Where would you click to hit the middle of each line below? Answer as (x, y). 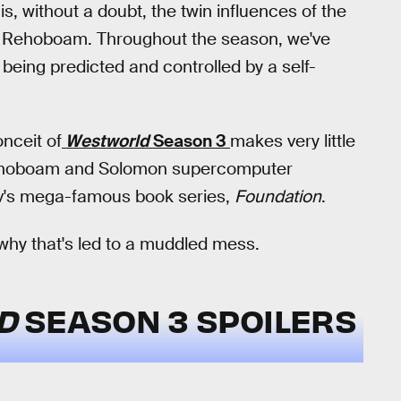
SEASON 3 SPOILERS (190, 320)
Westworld (107, 141)
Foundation (278, 197)
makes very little (293, 141)
